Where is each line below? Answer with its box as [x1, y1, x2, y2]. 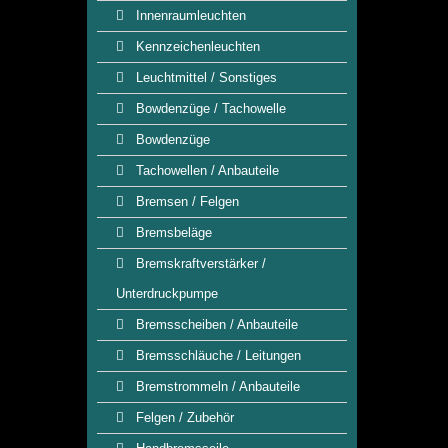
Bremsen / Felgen [132, 194, 239, 209]
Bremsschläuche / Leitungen [132, 348, 301, 363]
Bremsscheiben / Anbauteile [132, 317, 298, 332]
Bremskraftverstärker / [132, 256, 266, 271]
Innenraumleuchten [132, 8, 246, 23]
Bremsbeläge [132, 225, 212, 240]
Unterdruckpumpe [116, 286, 218, 301]
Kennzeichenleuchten [132, 39, 260, 54]
